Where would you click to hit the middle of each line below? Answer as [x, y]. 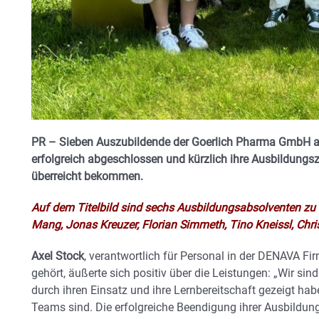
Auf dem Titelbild [76, 208]
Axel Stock [58, 256]
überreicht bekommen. [87, 177]
